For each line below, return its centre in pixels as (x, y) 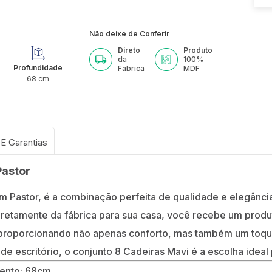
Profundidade (38, 68)
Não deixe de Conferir (130, 34)
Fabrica (131, 69)
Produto (198, 50)
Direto (129, 50)
